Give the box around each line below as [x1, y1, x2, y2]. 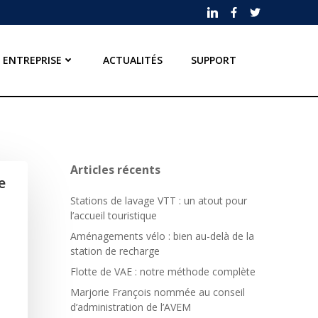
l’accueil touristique [70, 208, 157, 222]
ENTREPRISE [3, 53, 62, 67]
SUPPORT [191, 53, 237, 67]
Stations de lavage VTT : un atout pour [70, 193, 247, 207]
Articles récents [70, 161, 160, 177]
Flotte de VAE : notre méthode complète [70, 264, 256, 278]
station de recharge [70, 243, 160, 258]
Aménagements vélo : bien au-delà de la [70, 229, 254, 243]
